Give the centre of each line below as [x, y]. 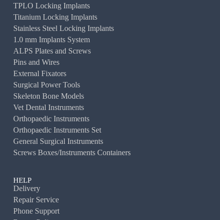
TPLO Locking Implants [51, 6]
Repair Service [36, 200]
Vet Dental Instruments [48, 107]
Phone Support [36, 211]
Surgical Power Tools [46, 85]
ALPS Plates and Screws [52, 51]
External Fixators [40, 73]
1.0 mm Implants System [51, 40]
